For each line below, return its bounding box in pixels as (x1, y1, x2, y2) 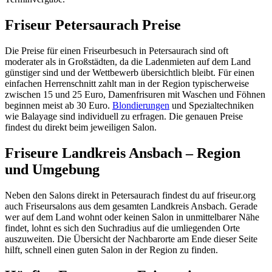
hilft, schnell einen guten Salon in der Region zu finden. (5, 244, 218, 255)
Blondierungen (112, 100, 169, 110)
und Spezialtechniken (169, 100, 254, 110)
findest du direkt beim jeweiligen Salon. (5, 122, 157, 132)
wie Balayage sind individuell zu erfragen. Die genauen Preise (5, 111, 243, 121)
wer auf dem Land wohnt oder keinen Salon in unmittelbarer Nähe (5, 211, 259, 222)
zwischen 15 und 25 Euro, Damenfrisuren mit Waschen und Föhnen (5, 89, 265, 100)
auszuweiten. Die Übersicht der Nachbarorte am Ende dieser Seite (5, 233, 257, 244)
